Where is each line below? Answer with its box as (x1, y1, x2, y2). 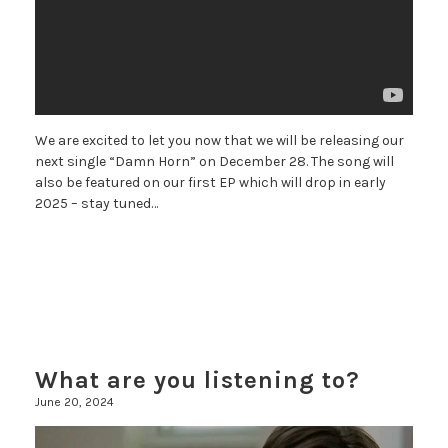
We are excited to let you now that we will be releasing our (35, 132, 404, 150)
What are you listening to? (35, 365, 360, 394)
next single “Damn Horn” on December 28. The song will (35, 153, 394, 171)
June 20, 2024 (35, 394, 114, 409)
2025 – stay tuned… (35, 195, 158, 213)
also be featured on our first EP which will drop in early (35, 174, 386, 192)
